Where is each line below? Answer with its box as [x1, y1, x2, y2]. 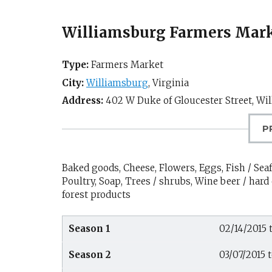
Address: [62, 95, 103, 106]
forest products [62, 189, 131, 200]
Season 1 [69, 222, 110, 234]
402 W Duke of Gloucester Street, [103, 95, 256, 106]
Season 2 [69, 248, 110, 260]
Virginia [152, 76, 189, 89]
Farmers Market [89, 59, 163, 70]
